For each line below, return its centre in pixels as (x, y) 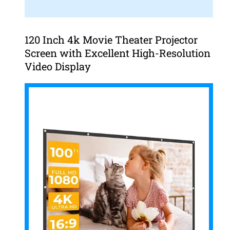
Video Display (57, 66)
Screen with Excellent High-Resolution (117, 53)
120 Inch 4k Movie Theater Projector (111, 40)
